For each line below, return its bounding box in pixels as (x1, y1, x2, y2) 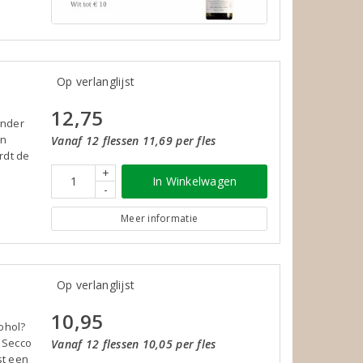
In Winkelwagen (152, 173, 237, 189)
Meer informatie (121, 211, 199, 225)
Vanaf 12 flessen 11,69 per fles (51, 132, 216, 148)
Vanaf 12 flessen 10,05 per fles (51, 335, 216, 352)
